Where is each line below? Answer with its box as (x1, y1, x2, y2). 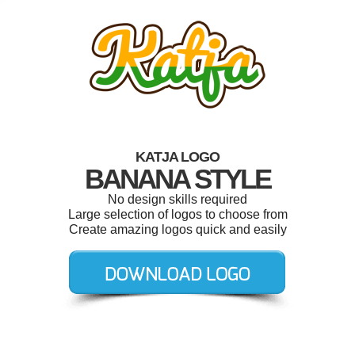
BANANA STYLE (85, 163, 270, 194)
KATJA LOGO (136, 149, 219, 165)
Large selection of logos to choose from (67, 208, 288, 221)
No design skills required (108, 193, 247, 206)
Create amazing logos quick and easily (68, 223, 287, 236)
